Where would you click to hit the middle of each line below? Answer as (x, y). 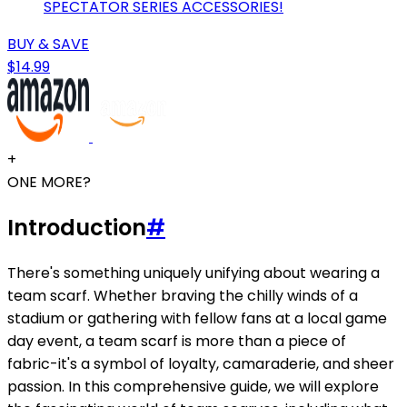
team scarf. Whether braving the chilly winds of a (183, 295)
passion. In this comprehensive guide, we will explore (193, 386)
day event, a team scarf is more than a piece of (177, 341)
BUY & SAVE (48, 44)
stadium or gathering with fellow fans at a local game (197, 318)
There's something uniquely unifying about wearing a (194, 273)
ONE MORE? (49, 182)
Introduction (77, 227)
